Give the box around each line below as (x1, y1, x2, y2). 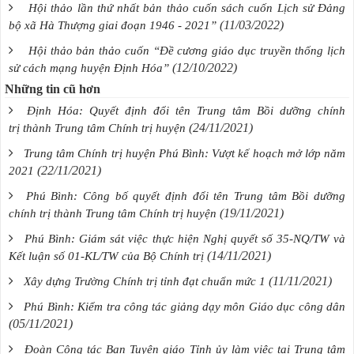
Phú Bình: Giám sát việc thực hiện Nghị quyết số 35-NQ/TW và (24, 232, 346, 245)
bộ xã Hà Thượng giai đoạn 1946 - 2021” (9, 18, 217, 32)
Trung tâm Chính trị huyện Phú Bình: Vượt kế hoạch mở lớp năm (24, 146, 346, 160)
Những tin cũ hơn (5, 81, 100, 96)
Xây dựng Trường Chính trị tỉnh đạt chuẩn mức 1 (24, 274, 265, 288)
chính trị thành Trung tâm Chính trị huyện (9, 206, 217, 220)
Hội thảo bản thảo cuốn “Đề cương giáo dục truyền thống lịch (28, 43, 345, 57)
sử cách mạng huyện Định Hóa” (9, 61, 169, 74)
